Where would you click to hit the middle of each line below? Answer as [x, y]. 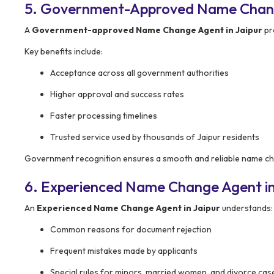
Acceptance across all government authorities [139, 72]
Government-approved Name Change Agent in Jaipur [147, 30]
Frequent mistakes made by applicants [124, 250]
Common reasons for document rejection [131, 229]
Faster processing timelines [104, 115]
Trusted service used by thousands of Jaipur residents [155, 137]
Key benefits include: [64, 51]
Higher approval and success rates [117, 94]
